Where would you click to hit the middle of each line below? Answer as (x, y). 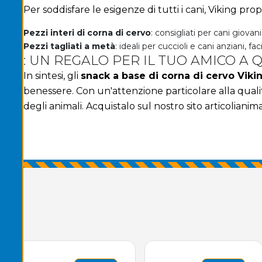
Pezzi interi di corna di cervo (87, 32)
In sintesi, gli (52, 75)
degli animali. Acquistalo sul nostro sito (114, 106)
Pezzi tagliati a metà (69, 46)
